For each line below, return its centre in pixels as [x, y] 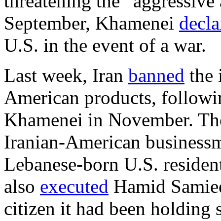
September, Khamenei [92, 23]
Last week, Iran [66, 75]
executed [74, 186]
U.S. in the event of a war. [105, 45]
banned [156, 75]
